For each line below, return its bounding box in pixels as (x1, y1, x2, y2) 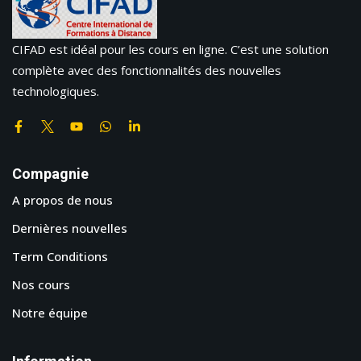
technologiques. (12, 83, 99, 100)
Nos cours (12, 276, 70, 293)
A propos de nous (12, 192, 113, 209)
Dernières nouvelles (12, 220, 127, 237)
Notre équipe (12, 305, 88, 322)
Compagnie (12, 164, 89, 186)
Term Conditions (12, 248, 108, 265)
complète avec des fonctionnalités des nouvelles (12, 62, 281, 79)
